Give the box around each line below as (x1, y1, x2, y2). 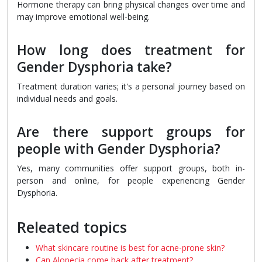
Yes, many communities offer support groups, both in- (17, 163, 245, 174)
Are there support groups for (17, 123, 245, 142)
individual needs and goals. (17, 93, 118, 105)
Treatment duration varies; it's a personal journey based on (17, 81, 245, 92)
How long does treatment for (17, 41, 245, 60)
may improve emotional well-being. (17, 11, 150, 23)
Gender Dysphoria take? (17, 58, 172, 77)
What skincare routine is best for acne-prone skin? (36, 242, 225, 254)
